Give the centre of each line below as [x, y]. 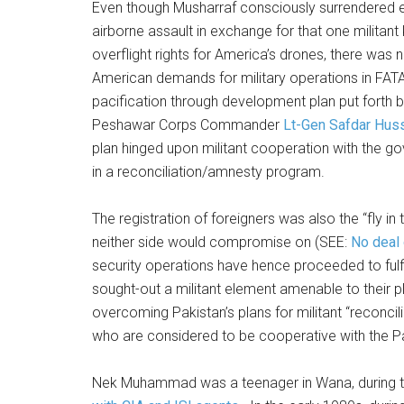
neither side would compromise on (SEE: [221, 242]
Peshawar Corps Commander [188, 125]
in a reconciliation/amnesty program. [208, 172]
